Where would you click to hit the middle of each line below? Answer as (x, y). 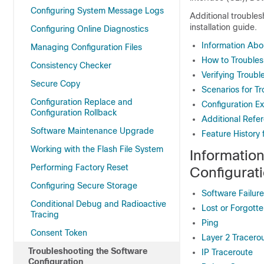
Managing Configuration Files (86, 47)
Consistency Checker (71, 65)
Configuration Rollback (74, 113)
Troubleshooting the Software (88, 251)
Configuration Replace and (82, 102)
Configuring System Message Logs (97, 11)
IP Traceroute (227, 252)
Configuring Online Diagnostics (90, 29)
